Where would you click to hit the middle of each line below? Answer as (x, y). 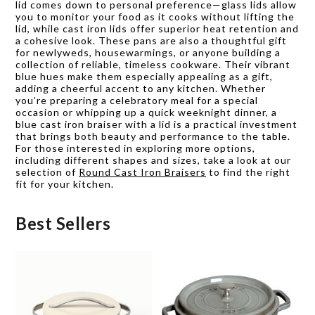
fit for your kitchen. (65, 184)
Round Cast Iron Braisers (142, 172)
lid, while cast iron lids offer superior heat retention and (157, 28)
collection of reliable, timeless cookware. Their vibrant (153, 64)
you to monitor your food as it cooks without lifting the (155, 16)
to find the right (248, 172)
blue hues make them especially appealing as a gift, (144, 76)
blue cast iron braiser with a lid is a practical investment (156, 124)
